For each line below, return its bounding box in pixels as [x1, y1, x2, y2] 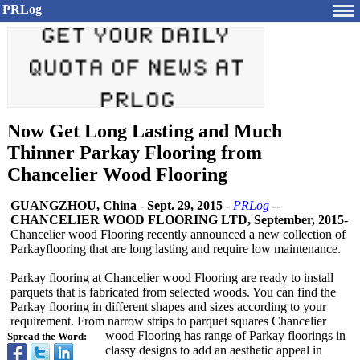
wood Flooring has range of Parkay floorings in [105, 329, 346, 342]
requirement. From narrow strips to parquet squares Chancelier [10, 314, 326, 328]
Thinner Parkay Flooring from [7, 142, 262, 163]
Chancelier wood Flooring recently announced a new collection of [10, 227, 346, 241]
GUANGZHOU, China [10, 198, 137, 212]
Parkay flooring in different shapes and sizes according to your [10, 300, 326, 313]
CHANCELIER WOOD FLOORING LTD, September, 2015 [10, 213, 344, 227]
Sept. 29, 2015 [147, 198, 223, 212]
